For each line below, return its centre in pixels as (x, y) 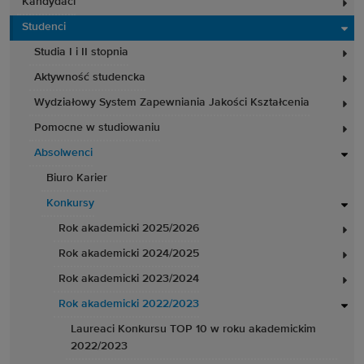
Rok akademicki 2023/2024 (129, 279)
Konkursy (70, 203)
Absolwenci (63, 153)
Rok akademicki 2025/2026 (129, 228)
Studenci (44, 27)
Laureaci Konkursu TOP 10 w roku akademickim (193, 329)
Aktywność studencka (90, 77)
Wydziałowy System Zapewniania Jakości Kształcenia (172, 102)
